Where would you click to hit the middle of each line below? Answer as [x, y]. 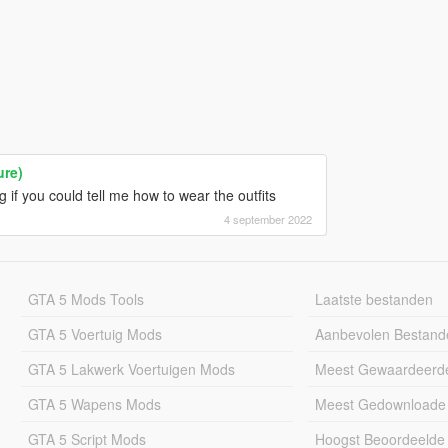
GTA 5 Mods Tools [85, 298]
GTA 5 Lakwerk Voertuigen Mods [131, 368]
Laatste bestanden [374, 298]
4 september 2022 [267, 218]
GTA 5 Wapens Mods [94, 403]
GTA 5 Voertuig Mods [94, 333]
